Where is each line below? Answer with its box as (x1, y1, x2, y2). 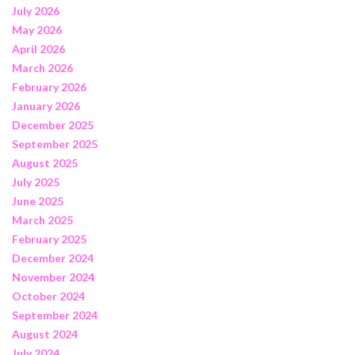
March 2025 (12, 212, 73, 227)
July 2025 (12, 174, 59, 189)
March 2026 (12, 60, 73, 74)
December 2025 (12, 117, 94, 132)
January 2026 (12, 98, 80, 113)
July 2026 (12, 3, 59, 17)
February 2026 (12, 79, 86, 94)
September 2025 (12, 136, 97, 151)
